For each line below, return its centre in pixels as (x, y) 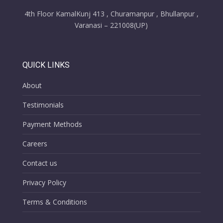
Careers (35, 143)
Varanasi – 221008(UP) (111, 25)
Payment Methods (52, 124)
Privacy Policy (44, 182)
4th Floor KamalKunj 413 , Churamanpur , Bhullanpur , (111, 14)
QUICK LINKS (46, 65)
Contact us (40, 163)
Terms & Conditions (55, 202)
